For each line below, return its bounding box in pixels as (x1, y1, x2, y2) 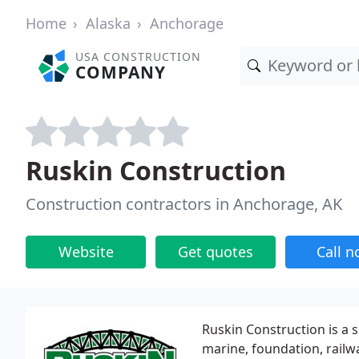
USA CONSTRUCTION (75, 49, 202, 64)
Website (58, 242, 114, 261)
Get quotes (178, 242, 253, 261)
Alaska (86, 14, 131, 33)
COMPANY (75, 61, 167, 83)
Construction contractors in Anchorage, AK (26, 193, 342, 215)
